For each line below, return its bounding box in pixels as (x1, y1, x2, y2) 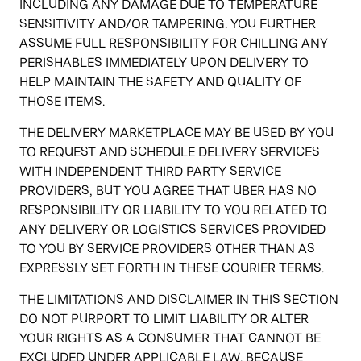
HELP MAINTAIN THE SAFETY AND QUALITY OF (19, 74, 301, 89)
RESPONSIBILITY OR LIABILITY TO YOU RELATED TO (19, 202, 327, 218)
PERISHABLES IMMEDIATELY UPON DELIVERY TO (19, 55, 309, 70)
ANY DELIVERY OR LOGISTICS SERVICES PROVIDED (19, 222, 326, 237)
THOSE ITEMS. (19, 93, 105, 109)
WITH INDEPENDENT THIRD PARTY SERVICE (19, 164, 281, 179)
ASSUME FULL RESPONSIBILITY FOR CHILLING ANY (19, 35, 328, 51)
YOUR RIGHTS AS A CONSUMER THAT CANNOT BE (19, 330, 321, 346)
